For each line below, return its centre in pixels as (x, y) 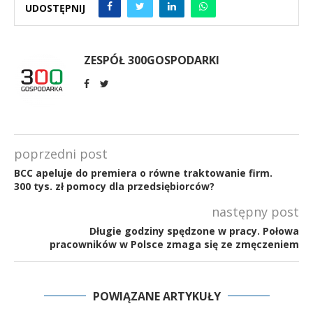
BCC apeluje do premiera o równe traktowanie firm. (143, 173)
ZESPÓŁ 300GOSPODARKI (152, 60)
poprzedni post (61, 154)
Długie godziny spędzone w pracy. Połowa (194, 231)
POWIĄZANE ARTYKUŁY (156, 297)
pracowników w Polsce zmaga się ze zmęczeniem (174, 245)
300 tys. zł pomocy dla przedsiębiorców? (114, 187)
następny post (255, 212)
